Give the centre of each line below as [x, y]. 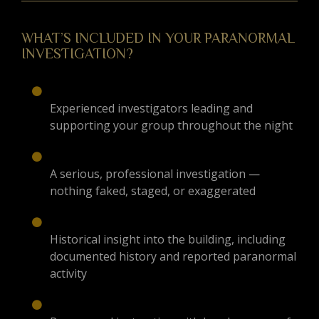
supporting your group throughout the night [171, 126]
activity [68, 274]
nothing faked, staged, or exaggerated [153, 191]
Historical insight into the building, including [168, 240]
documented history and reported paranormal [173, 257]
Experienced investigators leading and [151, 109]
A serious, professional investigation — [155, 174]
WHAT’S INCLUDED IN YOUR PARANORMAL [158, 38]
